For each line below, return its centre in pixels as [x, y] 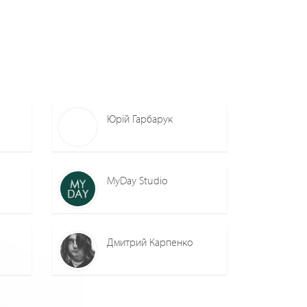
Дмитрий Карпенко [150, 242]
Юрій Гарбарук [140, 119]
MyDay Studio [137, 181]
